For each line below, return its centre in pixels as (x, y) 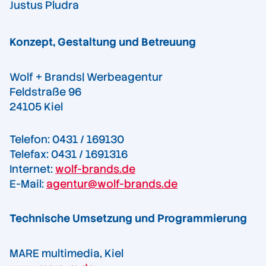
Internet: (32, 169)
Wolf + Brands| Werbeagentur (86, 77)
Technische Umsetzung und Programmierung (128, 218)
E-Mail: (28, 184)
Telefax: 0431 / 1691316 (69, 154)
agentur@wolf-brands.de (112, 184)
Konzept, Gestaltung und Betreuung (103, 42)
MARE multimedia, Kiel (66, 254)
